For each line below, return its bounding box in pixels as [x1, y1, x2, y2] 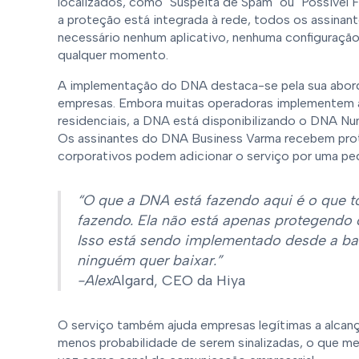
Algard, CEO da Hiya [112, 272, 245, 289]
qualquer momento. [58, 47, 168, 63]
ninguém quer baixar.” [77, 252, 222, 269]
